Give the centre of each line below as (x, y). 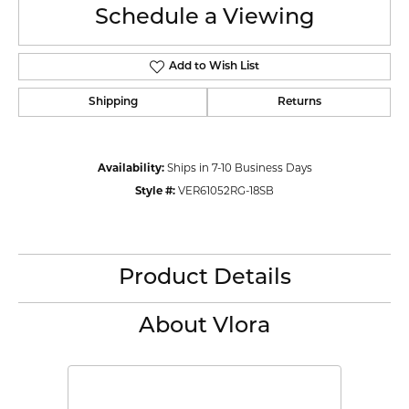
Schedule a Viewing (204, 19)
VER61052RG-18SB (226, 191)
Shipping (113, 103)
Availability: (131, 168)
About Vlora (204, 327)
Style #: (155, 191)
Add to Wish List (214, 67)
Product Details (204, 279)
